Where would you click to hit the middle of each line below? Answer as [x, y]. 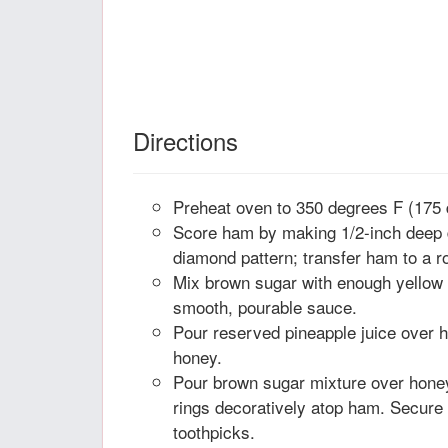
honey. [197, 356]
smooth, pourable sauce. [265, 306]
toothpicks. [214, 431]
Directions [185, 140]
